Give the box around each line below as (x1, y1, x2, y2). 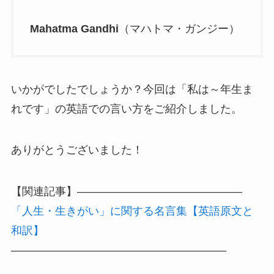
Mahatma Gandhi (29, 22, 119, 35)
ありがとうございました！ (10, 144, 143, 157)
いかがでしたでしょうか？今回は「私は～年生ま (10, 83, 253, 95)
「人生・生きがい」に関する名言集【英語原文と (10, 205, 253, 218)
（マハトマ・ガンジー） (118, 22, 240, 35)
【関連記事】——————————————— (10, 185, 242, 198)
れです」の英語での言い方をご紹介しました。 (10, 102, 242, 115)
